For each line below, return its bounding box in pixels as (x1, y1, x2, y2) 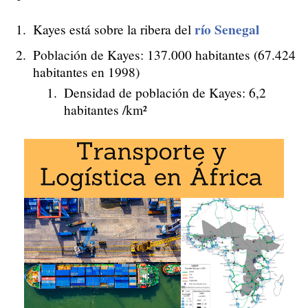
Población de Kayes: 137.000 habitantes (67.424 (33, 46, 296, 64)
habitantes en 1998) (33, 63, 140, 81)
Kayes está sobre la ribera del (33, 21, 195, 38)
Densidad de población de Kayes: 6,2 (64, 84, 266, 102)
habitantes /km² (64, 101, 147, 119)
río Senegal (195, 19, 259, 40)
